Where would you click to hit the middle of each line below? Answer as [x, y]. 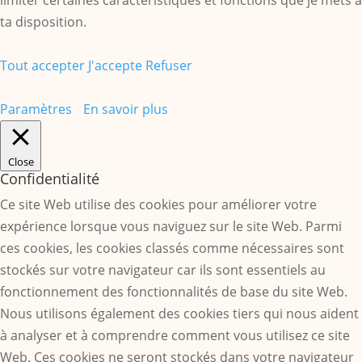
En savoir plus [126, 109]
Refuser [169, 65]
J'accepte [115, 65]
